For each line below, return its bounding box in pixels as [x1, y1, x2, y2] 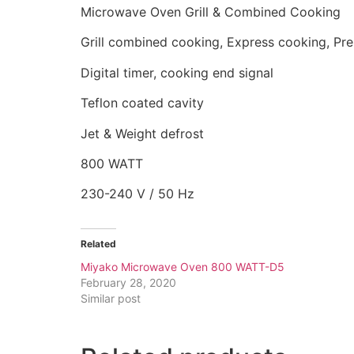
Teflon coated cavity [81, 95, 204, 111]
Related [81, 238, 116, 250]
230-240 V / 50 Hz [81, 186, 194, 202]
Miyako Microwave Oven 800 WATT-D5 [81, 260, 284, 274]
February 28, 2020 [81, 276, 176, 290]
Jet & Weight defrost [81, 125, 204, 141]
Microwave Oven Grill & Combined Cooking [81, 4, 341, 21]
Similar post [81, 292, 141, 306]
